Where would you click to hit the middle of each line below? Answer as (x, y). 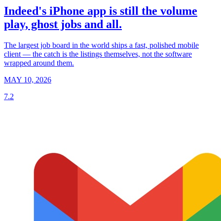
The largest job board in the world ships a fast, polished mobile (101, 45)
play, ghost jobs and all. (63, 24)
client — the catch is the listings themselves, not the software (98, 54)
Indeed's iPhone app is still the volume (101, 11)
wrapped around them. (39, 63)
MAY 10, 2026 (28, 79)
